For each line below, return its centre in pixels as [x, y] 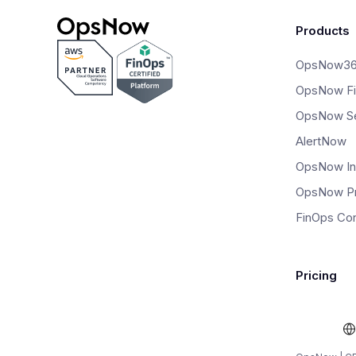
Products [323, 31]
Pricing [316, 276]
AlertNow [321, 141]
